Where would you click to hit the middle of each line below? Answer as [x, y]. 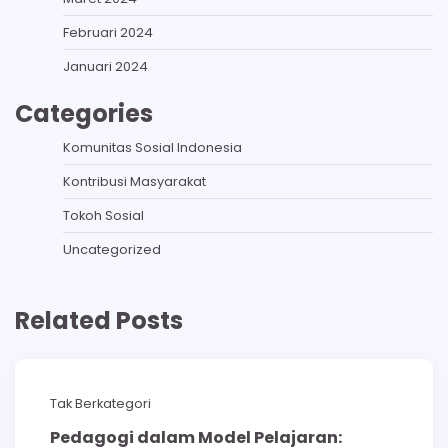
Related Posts [99, 320]
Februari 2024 [108, 32]
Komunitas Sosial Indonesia [152, 147]
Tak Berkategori [100, 403]
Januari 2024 [105, 66]
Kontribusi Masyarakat [134, 181]
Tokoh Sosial [103, 215]
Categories [84, 113]
